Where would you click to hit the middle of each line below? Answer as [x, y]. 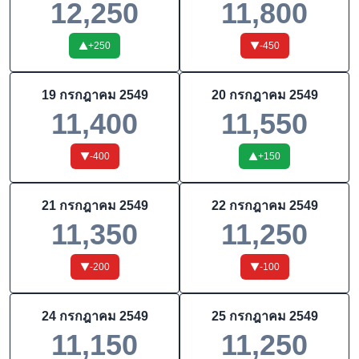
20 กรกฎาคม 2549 [264, 95]
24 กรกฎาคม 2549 [95, 316]
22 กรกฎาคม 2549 [264, 206]
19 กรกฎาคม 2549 [95, 95]
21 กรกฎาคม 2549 [95, 206]
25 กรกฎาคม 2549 [264, 316]
